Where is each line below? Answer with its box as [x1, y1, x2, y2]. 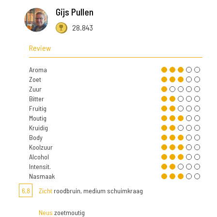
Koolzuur [29, 143, 53, 152]
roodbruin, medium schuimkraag [52, 186, 143, 195]
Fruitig [29, 104, 46, 113]
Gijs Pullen [56, 6, 93, 18]
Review [29, 43, 51, 53]
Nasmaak [29, 172, 55, 181]
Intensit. [29, 162, 51, 171]
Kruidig [29, 124, 48, 132]
